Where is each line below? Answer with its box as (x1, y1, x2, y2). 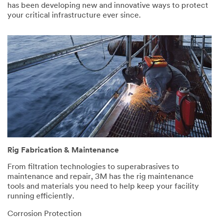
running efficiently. (7, 193, 74, 201)
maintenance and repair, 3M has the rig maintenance (7, 173, 194, 181)
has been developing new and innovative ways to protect (7, 1, 208, 10)
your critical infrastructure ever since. (7, 11, 141, 20)
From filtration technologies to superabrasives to (7, 163, 179, 172)
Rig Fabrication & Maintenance (7, 147, 119, 155)
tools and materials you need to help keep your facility (7, 183, 199, 191)
